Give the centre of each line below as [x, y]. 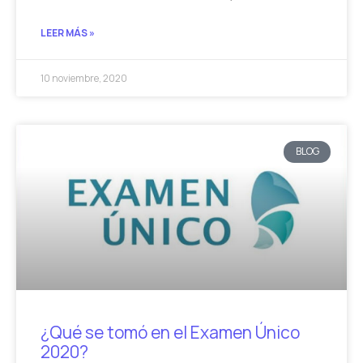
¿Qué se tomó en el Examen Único [170, 333]
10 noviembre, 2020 [84, 79]
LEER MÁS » [68, 33]
